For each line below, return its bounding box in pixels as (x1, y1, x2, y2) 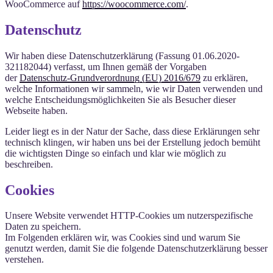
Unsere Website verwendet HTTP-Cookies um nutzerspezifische (5, 210, 253, 221)
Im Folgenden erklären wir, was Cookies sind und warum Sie (5, 232, 240, 243)
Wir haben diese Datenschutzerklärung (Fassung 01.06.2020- (5, 50, 239, 61)
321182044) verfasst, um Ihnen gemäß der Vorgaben (5, 61, 207, 72)
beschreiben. (5, 158, 53, 169)
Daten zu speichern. (5, 221, 81, 232)
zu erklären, (200, 72, 248, 83)
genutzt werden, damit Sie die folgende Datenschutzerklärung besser (5, 243, 268, 254)
